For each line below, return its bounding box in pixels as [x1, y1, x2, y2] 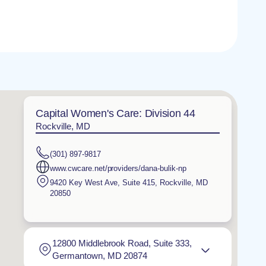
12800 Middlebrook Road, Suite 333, [52, 237, 192, 248]
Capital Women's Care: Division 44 [36, 107, 195, 119]
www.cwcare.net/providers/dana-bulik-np [50, 163, 186, 173]
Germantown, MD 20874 [52, 250, 148, 261]
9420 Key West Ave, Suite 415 [50, 178, 156, 187]
